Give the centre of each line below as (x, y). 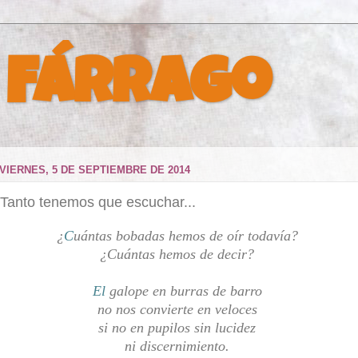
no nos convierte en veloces (179, 309)
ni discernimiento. (179, 346)
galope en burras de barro (185, 291)
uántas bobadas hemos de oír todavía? (187, 236)
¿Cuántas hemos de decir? (179, 254)
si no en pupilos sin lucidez (179, 328)
